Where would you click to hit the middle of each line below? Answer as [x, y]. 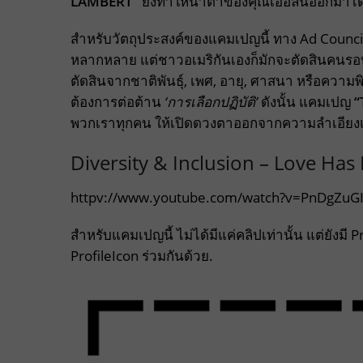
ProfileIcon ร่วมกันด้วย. [142, 256]
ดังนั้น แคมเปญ [306, 102]
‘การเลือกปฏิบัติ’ [211, 102]
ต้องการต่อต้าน [117, 102]
